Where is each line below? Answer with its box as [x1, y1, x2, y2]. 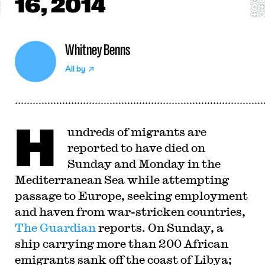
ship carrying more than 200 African [14, 237, 228, 250]
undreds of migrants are [67, 125, 206, 138]
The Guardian [14, 221, 96, 234]
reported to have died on [67, 141, 205, 154]
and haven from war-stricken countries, [14, 205, 245, 218]
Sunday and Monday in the [67, 157, 221, 170]
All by [64, 65, 86, 73]
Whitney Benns [64, 41, 130, 59]
